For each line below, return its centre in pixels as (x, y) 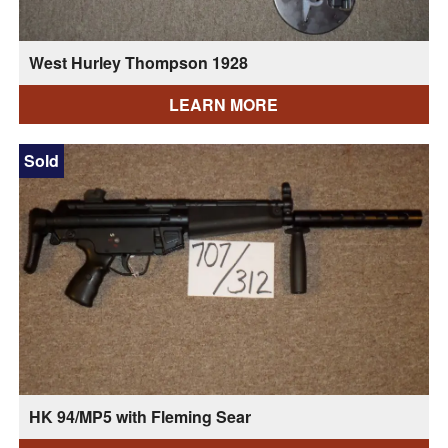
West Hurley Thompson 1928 (138, 62)
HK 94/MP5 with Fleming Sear (139, 416)
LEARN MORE (224, 104)
